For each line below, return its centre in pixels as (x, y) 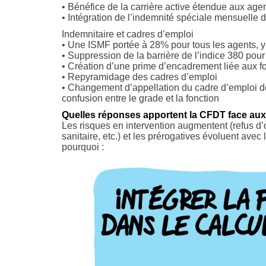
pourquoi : (83, 147)
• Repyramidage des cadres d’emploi (139, 77)
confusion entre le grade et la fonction (140, 98)
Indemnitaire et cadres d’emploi (127, 34)
